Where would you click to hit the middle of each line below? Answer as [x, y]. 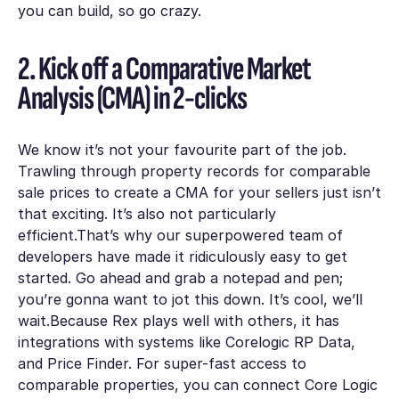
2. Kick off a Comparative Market [164, 69]
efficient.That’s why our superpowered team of [180, 235]
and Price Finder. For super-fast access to [162, 363]
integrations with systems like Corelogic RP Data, [186, 342]
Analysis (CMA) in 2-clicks [132, 99]
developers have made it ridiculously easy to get [182, 256]
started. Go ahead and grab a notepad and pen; [180, 277]
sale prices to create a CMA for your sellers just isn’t [199, 192]
